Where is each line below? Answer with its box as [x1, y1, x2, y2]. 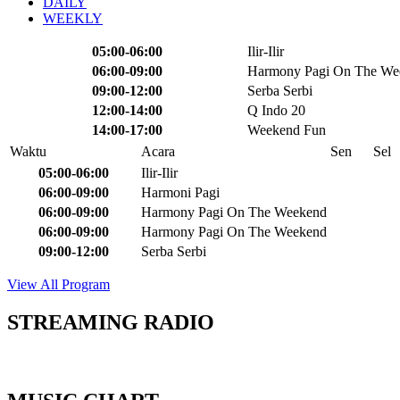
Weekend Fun [247, 121, 326, 137]
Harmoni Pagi [141, 184, 220, 200]
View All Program [7, 276, 110, 292]
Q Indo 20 [247, 102, 305, 118]
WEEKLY [43, 10, 103, 26]
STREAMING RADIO [7, 310, 214, 334]
